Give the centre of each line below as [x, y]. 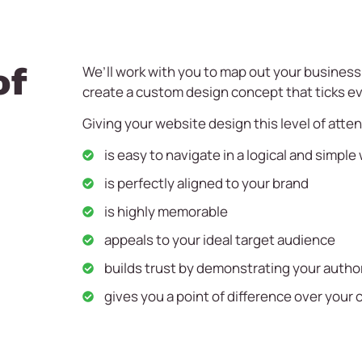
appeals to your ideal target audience [220, 240]
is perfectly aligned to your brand [207, 183]
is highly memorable [166, 212]
